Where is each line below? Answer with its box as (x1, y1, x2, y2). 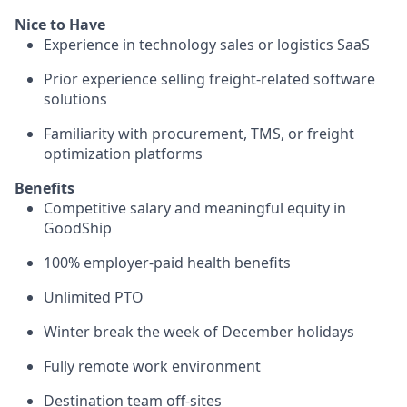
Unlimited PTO (44, 287, 144, 307)
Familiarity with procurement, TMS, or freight (44, 124, 354, 144)
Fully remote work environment (44, 356, 261, 376)
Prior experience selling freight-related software (44, 69, 375, 89)
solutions (44, 89, 107, 109)
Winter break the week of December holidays (44, 322, 354, 342)
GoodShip (44, 218, 112, 238)
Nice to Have (15, 15, 105, 35)
